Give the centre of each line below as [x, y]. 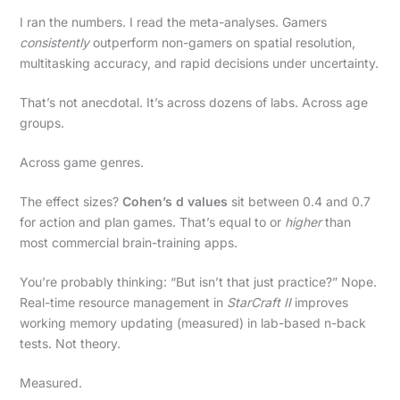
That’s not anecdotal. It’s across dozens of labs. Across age [193, 102]
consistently [54, 42]
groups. [42, 122]
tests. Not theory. [70, 343]
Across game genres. [81, 162]
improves [319, 302]
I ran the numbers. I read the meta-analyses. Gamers [173, 21]
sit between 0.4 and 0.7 [299, 201]
